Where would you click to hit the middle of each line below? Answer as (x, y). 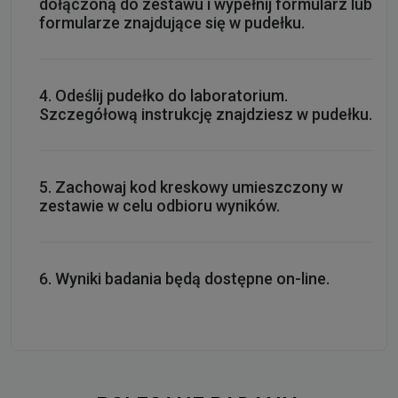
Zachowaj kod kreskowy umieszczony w (199, 187)
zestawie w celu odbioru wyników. (159, 205)
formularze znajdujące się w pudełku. (172, 22)
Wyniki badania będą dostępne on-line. (192, 278)
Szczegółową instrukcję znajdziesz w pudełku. (206, 114)
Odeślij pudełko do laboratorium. (171, 95)
